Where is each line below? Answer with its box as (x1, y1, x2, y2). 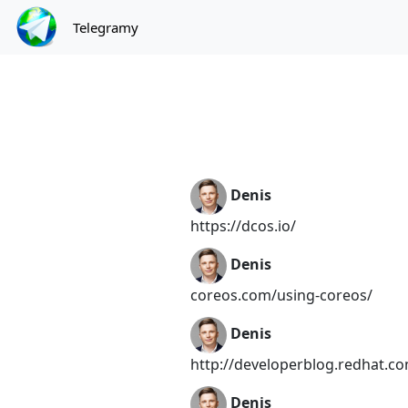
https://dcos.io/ (190, 216, 296, 236)
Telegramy (73, 18, 138, 36)
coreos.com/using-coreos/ (190, 285, 372, 305)
